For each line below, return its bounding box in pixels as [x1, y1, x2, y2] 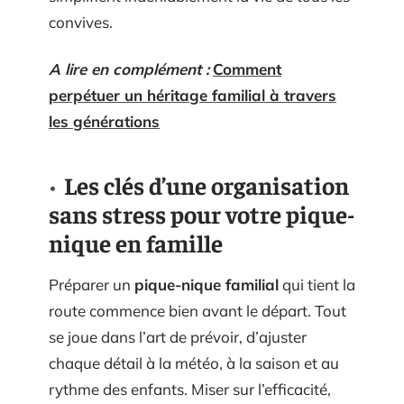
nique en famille [49, 226, 223, 258]
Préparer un [49, 274, 134, 294]
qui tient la [279, 274, 355, 294]
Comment [213, 59, 281, 78]
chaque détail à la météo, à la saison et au [49, 353, 339, 372]
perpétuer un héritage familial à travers [49, 85, 336, 105]
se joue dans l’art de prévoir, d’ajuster [49, 326, 307, 346]
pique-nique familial [134, 274, 279, 294]
